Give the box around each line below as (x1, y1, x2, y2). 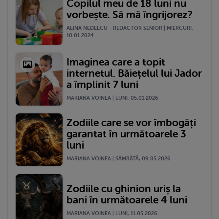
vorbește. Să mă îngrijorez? (66, 8, 193, 21)
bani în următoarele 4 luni (66, 194, 187, 206)
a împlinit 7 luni (66, 78, 138, 90)
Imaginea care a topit (66, 56, 165, 68)
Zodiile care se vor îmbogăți (66, 116, 196, 129)
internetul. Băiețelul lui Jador (66, 67, 202, 79)
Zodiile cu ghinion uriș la (66, 183, 181, 195)
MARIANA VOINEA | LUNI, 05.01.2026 (66, 94, 158, 101)
